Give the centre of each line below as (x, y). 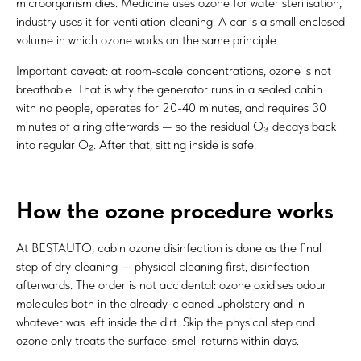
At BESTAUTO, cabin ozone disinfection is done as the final (169, 248)
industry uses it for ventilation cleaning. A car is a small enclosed (180, 21)
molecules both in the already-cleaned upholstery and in (160, 303)
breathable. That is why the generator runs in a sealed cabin (169, 89)
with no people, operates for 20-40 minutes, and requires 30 (171, 108)
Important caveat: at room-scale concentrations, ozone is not (174, 71)
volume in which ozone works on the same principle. (147, 40)
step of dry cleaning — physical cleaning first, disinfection (163, 266)
